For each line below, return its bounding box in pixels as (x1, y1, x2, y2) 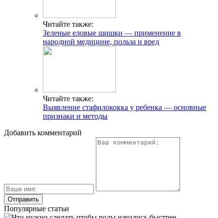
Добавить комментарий (4, 128, 82, 137)
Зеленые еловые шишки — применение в (43, 29, 181, 37)
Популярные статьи (4, 204, 69, 213)
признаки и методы (43, 112, 108, 121)
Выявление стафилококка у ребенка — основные (43, 103, 206, 112)
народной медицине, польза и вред (43, 37, 159, 46)
